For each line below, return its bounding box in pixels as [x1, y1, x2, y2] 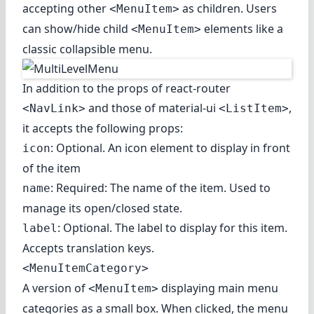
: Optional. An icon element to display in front [50, 139, 290, 156]
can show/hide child [22, 20, 131, 36]
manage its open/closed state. [22, 200, 182, 216]
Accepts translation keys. [22, 240, 154, 256]
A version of [22, 280, 88, 296]
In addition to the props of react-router [22, 80, 231, 96]
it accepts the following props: [22, 120, 183, 136]
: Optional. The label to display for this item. [57, 219, 287, 235]
